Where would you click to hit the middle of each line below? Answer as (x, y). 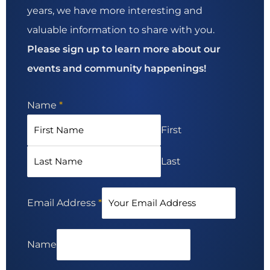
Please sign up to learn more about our (124, 49)
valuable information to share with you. (121, 30)
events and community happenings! (117, 69)
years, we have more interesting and (115, 11)
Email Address (63, 203)
